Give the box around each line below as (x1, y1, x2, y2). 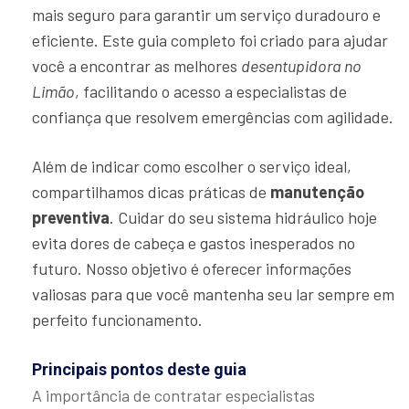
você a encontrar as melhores (32, 56, 241, 77)
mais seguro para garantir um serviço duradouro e (32, 5, 381, 26)
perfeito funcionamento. (32, 309, 203, 330)
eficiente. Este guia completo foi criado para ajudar (32, 30, 388, 51)
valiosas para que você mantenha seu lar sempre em (32, 284, 394, 305)
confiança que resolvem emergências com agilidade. (32, 107, 393, 128)
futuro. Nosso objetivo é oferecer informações (32, 258, 351, 279)
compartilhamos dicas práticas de (32, 182, 270, 203)
